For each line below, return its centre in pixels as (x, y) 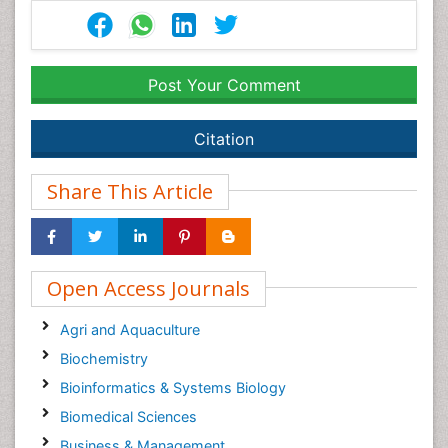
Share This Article (130, 191)
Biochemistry (103, 358)
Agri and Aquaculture (129, 329)
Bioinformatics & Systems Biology (172, 387)
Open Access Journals (148, 288)
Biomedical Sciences (128, 416)
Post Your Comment (224, 85)
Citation (224, 139)
